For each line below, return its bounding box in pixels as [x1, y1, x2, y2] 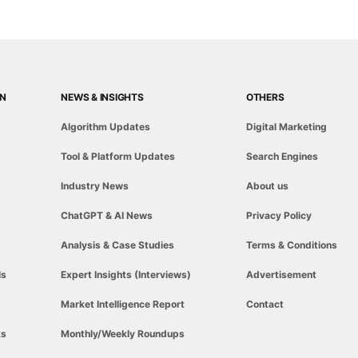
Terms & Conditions [245, 239, 337, 252]
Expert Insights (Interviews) [61, 268, 192, 281]
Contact [245, 298, 284, 311]
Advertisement [245, 268, 316, 281]
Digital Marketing [245, 121, 327, 133]
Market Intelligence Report [61, 298, 185, 311]
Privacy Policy [245, 209, 312, 222]
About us [245, 180, 288, 193]
